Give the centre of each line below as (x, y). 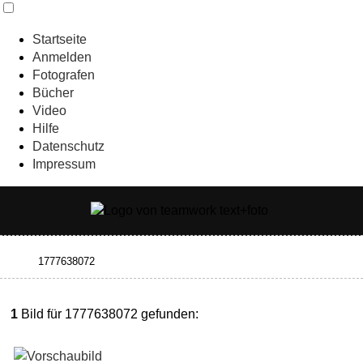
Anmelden (62, 57)
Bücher (53, 93)
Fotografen (64, 75)
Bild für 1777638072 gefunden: (109, 314)
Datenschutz (68, 146)
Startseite (60, 39)
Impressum (64, 164)
